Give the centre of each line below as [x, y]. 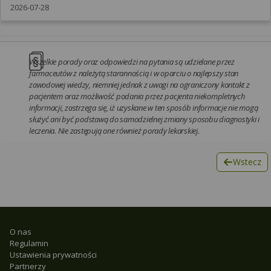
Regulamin [29, 243]
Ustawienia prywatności [53, 255]
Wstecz [247, 162]
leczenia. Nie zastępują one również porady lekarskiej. [114, 130]
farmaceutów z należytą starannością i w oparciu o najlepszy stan [134, 73]
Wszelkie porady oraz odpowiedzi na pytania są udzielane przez [132, 61]
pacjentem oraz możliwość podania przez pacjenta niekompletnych [137, 96]
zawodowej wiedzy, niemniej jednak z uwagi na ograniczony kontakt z [139, 84]
